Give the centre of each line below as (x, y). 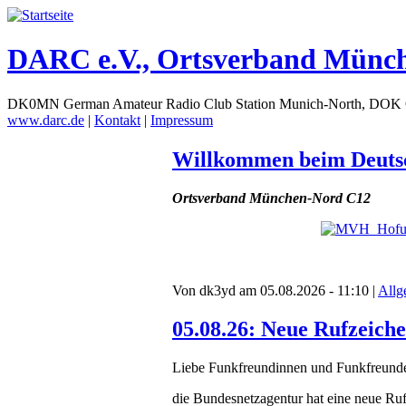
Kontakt (117, 120)
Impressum (182, 120)
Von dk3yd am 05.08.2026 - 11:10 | (275, 290)
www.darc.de (46, 120)
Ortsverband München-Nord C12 (271, 198)
